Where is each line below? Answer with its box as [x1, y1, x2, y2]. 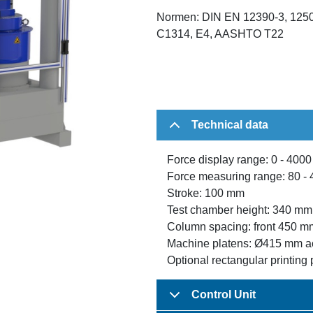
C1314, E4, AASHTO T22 [156, 27, 284, 40]
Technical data [191, 118, 268, 131]
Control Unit [191, 288, 256, 300]
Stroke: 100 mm [167, 187, 245, 199]
